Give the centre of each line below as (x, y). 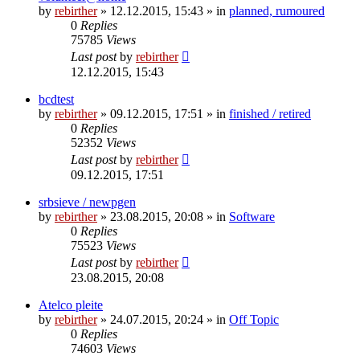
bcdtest (56, 99)
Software (252, 216)
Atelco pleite (71, 305)
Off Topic (254, 319)
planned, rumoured (277, 10)
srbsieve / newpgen (87, 202)
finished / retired (270, 113)
